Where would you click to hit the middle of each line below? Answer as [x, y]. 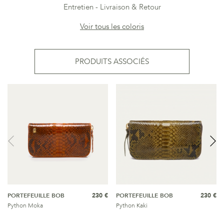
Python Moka [25, 205]
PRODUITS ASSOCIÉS [112, 61]
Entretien [78, 7]
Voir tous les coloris [112, 26]
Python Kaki [132, 205]
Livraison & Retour [130, 7]
